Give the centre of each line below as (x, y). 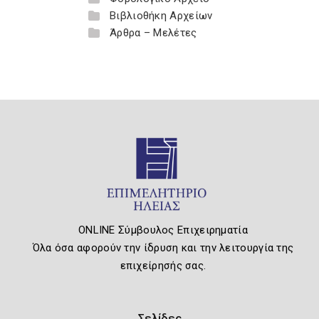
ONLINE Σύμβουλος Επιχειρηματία (163, 230)
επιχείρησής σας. (163, 265)
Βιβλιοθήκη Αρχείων (161, 16)
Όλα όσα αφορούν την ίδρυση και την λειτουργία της (163, 247)
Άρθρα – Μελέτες (153, 33)
